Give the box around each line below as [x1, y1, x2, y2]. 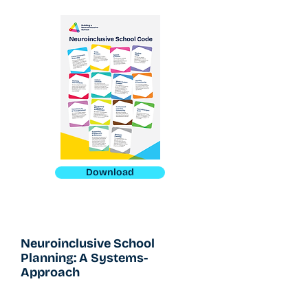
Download [86, 166, 134, 178]
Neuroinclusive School [21, 235, 155, 251]
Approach [21, 264, 80, 280]
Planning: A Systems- [21, 250, 148, 265]
